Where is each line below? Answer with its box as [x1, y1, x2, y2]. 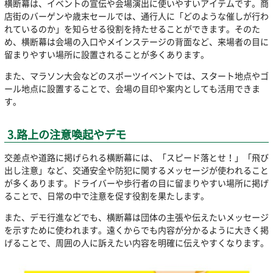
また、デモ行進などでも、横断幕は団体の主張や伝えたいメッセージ [4, 211, 269, 224]
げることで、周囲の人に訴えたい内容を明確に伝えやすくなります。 [4, 236, 269, 249]
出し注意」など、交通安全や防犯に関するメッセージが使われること [4, 164, 269, 177]
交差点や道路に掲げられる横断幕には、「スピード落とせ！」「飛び [4, 151, 269, 164]
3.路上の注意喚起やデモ [7, 126, 127, 143]
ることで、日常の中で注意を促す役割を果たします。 [4, 190, 209, 202]
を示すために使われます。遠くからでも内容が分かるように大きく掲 [4, 224, 269, 236]
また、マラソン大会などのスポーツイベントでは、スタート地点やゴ [4, 69, 269, 82]
